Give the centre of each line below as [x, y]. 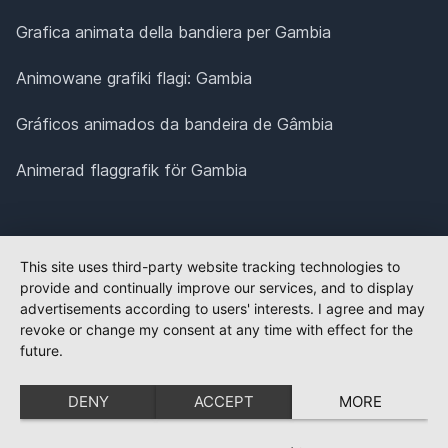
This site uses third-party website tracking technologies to [210, 266]
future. [41, 350]
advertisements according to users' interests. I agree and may [222, 308]
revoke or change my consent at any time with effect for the [216, 329]
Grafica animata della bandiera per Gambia [173, 32]
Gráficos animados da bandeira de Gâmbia [174, 124]
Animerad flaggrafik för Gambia [131, 170]
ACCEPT [224, 401]
